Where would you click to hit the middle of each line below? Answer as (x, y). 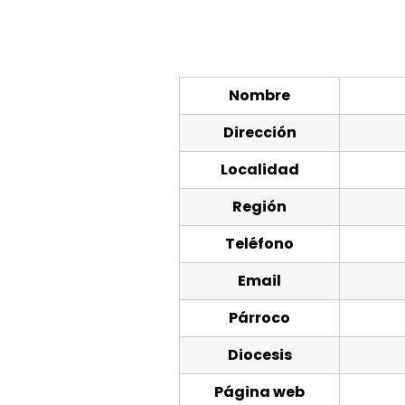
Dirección (259, 133)
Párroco (259, 318)
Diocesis (259, 355)
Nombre (259, 96)
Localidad (259, 170)
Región (259, 207)
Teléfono (259, 244)
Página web (259, 392)
